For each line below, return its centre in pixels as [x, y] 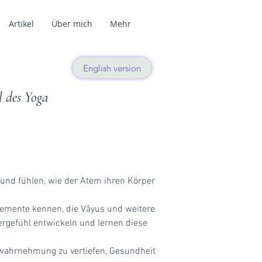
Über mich [72, 24]
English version [112, 68]
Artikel [21, 24]
